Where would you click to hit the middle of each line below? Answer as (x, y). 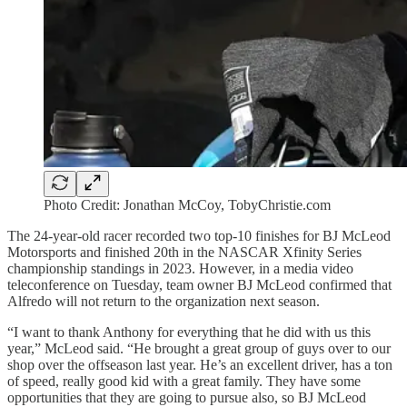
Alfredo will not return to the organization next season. (164, 301)
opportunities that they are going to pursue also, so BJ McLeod (187, 397)
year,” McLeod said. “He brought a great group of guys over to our (199, 348)
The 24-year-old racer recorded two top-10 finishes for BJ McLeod (199, 235)
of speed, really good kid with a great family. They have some (184, 381)
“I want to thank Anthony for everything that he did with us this (189, 332)
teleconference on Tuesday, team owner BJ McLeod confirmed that (199, 284)
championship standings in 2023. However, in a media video (180, 268)
